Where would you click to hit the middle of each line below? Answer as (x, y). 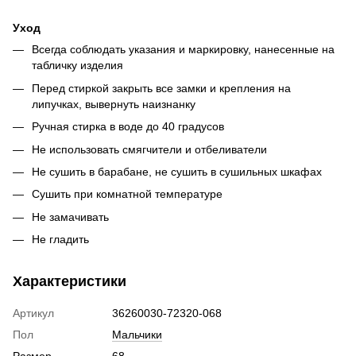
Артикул (33, 313)
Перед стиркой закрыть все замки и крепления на (161, 88)
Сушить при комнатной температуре (127, 194)
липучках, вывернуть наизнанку (114, 104)
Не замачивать (70, 217)
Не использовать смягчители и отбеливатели (149, 149)
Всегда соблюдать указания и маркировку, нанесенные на (183, 50)
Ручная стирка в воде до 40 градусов (128, 127)
